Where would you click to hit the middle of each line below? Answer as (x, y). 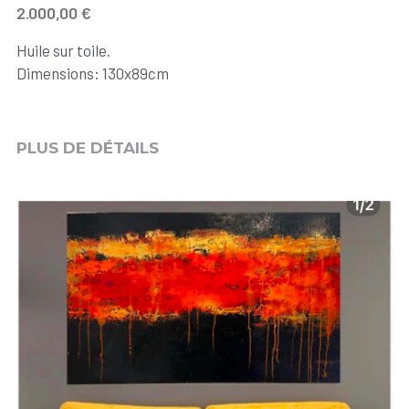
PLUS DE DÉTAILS (87, 148)
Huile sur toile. (63, 50)
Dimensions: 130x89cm (92, 73)
